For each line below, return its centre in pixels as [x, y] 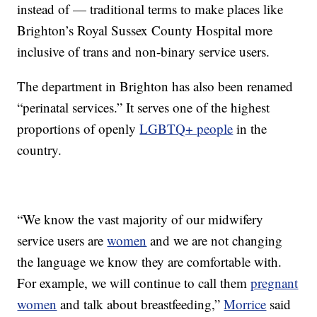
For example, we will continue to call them [134, 283]
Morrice [245, 304]
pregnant [275, 283]
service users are [62, 241]
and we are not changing [215, 241]
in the [250, 129]
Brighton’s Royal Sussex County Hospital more [145, 30]
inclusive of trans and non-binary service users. [144, 52]
